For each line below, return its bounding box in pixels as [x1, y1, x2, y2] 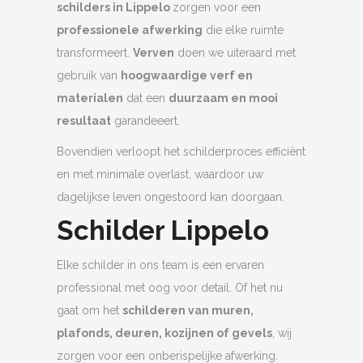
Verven [133, 46, 174, 60]
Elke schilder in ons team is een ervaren [57, 258, 264, 272]
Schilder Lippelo [57, 215, 269, 247]
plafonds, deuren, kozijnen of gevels [57, 327, 272, 340]
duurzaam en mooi [169, 92, 278, 105]
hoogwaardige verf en [121, 69, 253, 83]
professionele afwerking [57, 23, 203, 37]
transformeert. [57, 46, 133, 60]
